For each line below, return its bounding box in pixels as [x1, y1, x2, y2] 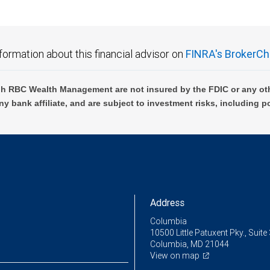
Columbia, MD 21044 [150, 239, 229, 250]
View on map [150, 250, 199, 262]
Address [150, 196, 184, 209]
